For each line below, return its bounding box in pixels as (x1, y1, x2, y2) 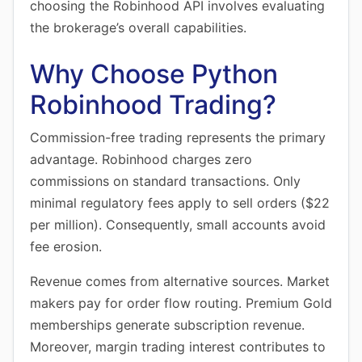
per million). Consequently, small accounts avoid (30, 217, 326, 233)
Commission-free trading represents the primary (30, 129, 326, 145)
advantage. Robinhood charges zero (30, 151, 252, 167)
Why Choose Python (30, 58, 278, 90)
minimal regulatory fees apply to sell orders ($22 (30, 195, 330, 211)
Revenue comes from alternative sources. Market (30, 273, 330, 289)
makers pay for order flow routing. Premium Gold (30, 295, 332, 311)
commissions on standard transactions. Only (30, 173, 301, 189)
